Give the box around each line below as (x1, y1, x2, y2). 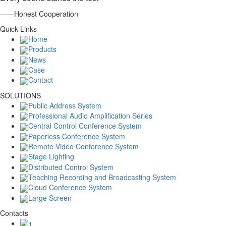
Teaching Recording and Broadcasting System (28, 172, 176, 182)
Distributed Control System (28, 161, 114, 172)
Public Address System (28, 100, 101, 110)
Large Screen (28, 192, 72, 203)
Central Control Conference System (28, 121, 142, 131)
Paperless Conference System (28, 131, 125, 141)
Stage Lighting (28, 151, 74, 162)
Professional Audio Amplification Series (28, 110, 152, 121)
